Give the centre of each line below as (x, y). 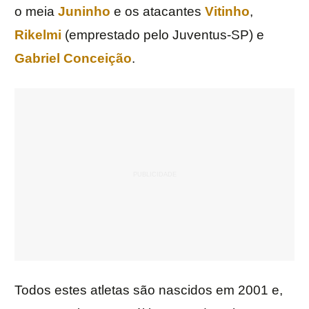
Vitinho (227, 12)
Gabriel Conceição (73, 59)
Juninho (84, 12)
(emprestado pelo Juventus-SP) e (163, 35)
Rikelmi (38, 35)
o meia (36, 12)
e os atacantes (158, 12)
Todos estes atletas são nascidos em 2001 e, (149, 290)
